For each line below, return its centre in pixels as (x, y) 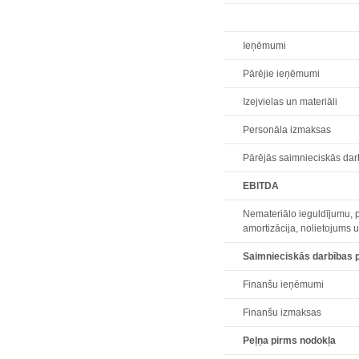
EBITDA (261, 186)
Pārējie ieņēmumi (282, 74)
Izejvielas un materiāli (290, 102)
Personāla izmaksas (287, 130)
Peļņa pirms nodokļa (290, 341)
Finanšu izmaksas (282, 313)
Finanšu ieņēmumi (284, 284)
